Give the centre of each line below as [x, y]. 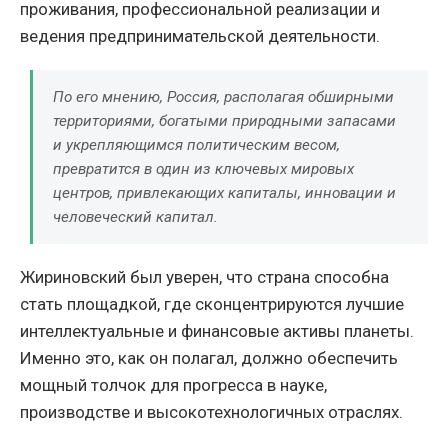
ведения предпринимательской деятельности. [200, 36]
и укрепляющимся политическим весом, [196, 145]
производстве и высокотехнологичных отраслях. [211, 412]
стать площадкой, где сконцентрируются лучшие [212, 304]
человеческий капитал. [135, 217]
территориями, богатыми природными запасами [224, 121]
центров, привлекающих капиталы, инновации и [224, 193]
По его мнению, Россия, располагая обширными [223, 97]
